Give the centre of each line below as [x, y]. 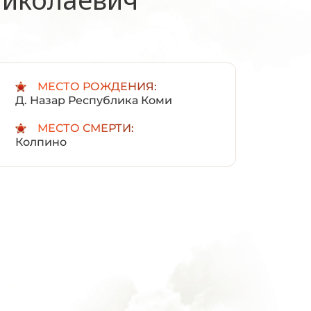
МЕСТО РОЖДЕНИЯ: [97, 86]
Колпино [41, 142]
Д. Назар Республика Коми [93, 100]
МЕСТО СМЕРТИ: [85, 128]
